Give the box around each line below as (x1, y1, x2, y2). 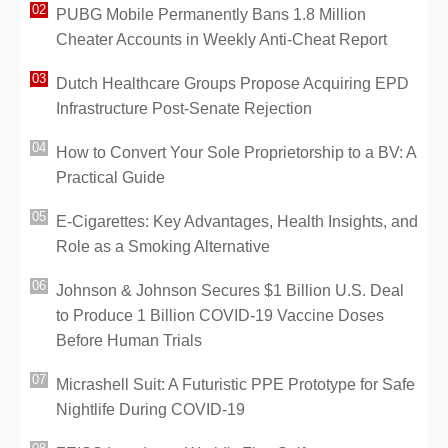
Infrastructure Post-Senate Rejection (56, 99, 312, 117)
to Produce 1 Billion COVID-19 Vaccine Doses (56, 306, 384, 324)
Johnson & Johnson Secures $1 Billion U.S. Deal (56, 281, 404, 299)
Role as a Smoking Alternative (56, 237, 270, 255)
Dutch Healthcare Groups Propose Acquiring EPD (56, 74, 409, 92)
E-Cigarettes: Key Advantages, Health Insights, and (56, 212, 418, 230)
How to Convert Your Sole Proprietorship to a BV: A (56, 143, 416, 161)
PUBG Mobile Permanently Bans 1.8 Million (56, 5, 366, 23)
